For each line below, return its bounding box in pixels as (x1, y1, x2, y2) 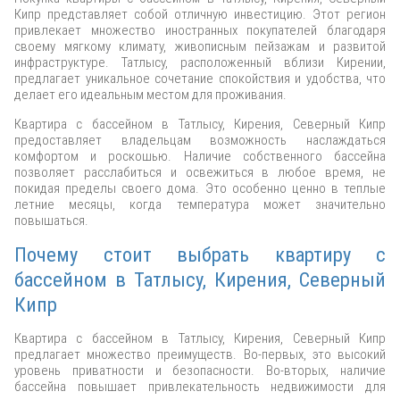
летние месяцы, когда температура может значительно (14, 196, 386, 213)
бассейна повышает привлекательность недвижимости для (14, 379, 386, 396)
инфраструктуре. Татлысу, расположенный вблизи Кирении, (14, 54, 386, 71)
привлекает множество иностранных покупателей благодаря (14, 22, 386, 39)
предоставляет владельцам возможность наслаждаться (14, 132, 386, 149)
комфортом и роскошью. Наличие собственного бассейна (14, 148, 386, 165)
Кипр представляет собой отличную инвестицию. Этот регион (14, 6, 386, 23)
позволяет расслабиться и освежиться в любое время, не (14, 164, 386, 181)
